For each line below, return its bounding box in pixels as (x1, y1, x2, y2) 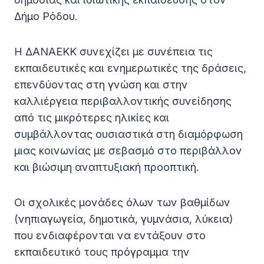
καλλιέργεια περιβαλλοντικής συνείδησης (14, 95, 232, 108)
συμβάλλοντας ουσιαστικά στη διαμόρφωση (14, 128, 243, 141)
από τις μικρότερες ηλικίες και (14, 111, 169, 124)
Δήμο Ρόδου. (14, 10, 78, 23)
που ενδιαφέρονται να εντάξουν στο (14, 229, 206, 242)
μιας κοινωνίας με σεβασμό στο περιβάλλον (14, 144, 242, 157)
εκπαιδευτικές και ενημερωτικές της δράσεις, (14, 62, 246, 75)
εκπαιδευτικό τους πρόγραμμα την (14, 246, 190, 259)
